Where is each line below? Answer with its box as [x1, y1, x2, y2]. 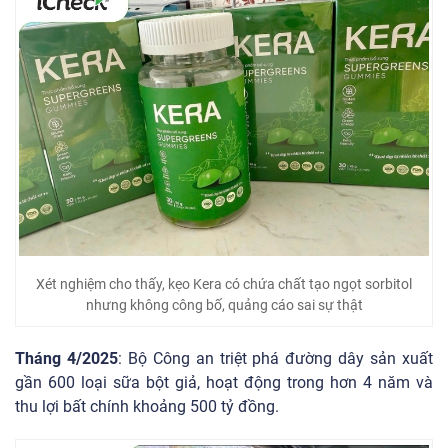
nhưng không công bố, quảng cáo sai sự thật [85, 297, 363, 314]
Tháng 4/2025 [15, 349, 118, 369]
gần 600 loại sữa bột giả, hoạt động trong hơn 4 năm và [15, 373, 433, 393]
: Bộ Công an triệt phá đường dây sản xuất [117, 349, 434, 369]
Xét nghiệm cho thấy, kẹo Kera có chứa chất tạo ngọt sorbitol [36, 276, 412, 293]
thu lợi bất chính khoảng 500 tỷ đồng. [15, 397, 279, 417]
